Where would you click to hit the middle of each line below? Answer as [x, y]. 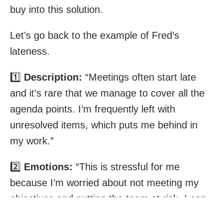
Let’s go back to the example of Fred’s [95, 36]
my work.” [32, 141]
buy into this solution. [56, 10]
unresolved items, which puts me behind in [104, 125]
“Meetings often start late [139, 77]
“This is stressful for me [126, 167]
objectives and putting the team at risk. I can [108, 199]
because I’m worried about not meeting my [104, 183]
